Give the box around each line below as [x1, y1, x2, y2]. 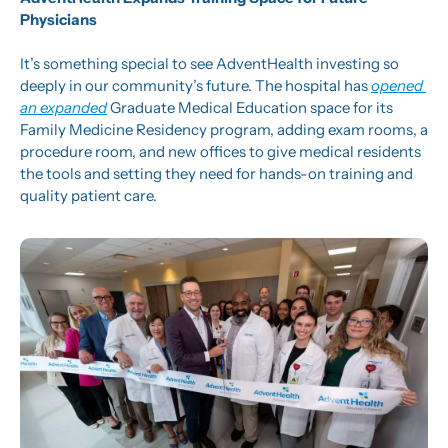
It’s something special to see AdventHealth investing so [20, 54, 399, 74]
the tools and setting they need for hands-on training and [20, 164, 413, 184]
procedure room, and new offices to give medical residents [20, 142, 421, 162]
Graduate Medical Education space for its [107, 98, 393, 118]
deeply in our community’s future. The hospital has [20, 76, 371, 96]
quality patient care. [20, 186, 157, 206]
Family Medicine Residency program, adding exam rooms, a [20, 120, 428, 140]
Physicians [20, 10, 97, 30]
